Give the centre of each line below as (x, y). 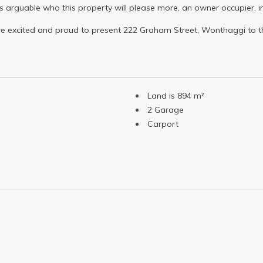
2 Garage (166, 109)
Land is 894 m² (176, 95)
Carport (163, 124)
